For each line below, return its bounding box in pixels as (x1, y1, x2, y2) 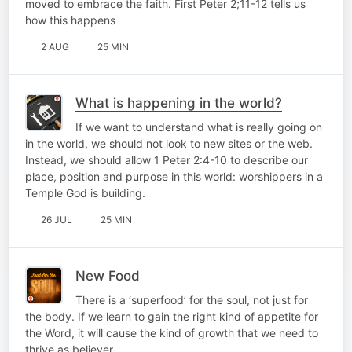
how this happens (25, 13, 115, 27)
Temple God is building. (25, 185, 145, 200)
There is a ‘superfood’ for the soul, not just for (75, 292, 308, 306)
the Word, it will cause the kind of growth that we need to (25, 325, 318, 339)
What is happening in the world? (75, 94, 282, 111)
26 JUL (41, 213, 72, 225)
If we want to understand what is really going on (75, 119, 322, 134)
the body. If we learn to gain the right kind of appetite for (25, 309, 318, 323)
